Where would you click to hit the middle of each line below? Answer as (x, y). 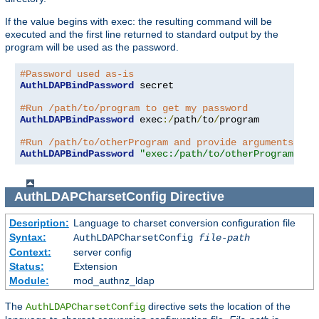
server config (102, 252)
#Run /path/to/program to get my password (134, 108)
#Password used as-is (77, 74)
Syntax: (27, 237)
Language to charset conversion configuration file (184, 223)
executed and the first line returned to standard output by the (142, 34)
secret (154, 85)
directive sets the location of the (218, 307)
